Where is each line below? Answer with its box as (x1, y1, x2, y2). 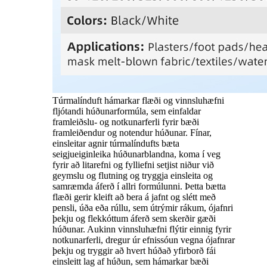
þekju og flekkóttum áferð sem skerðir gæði (52, 213, 216, 224)
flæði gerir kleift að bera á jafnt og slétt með (52, 192, 216, 203)
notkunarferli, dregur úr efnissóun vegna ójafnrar (52, 235, 235, 246)
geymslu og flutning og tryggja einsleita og (52, 170, 213, 181)
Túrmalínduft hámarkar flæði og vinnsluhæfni (52, 95, 224, 106)
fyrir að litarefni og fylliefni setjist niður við (52, 160, 214, 170)
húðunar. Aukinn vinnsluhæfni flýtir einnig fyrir (52, 224, 231, 235)
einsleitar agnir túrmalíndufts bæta (52, 138, 179, 149)
